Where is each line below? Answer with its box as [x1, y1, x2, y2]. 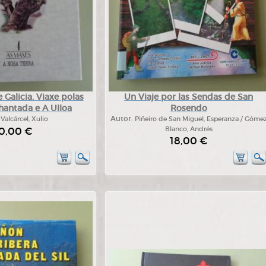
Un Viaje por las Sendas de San [124, 91, 254, 102]
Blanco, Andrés [164, 125, 213, 133]
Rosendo [170, 103, 207, 113]
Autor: [110, 115, 135, 123]
